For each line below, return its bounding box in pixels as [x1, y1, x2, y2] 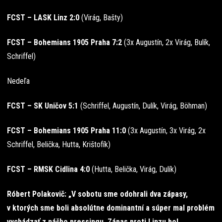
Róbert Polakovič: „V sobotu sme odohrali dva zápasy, [7, 189, 188, 199]
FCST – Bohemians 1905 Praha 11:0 [7, 125, 128, 135]
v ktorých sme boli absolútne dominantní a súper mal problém [7, 203, 215, 213]
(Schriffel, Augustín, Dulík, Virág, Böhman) [80, 101, 207, 111]
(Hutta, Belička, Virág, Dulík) [92, 164, 176, 174]
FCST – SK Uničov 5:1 [7, 101, 80, 111]
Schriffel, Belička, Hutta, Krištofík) [7, 139, 111, 149]
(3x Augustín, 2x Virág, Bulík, [124, 37, 210, 47]
